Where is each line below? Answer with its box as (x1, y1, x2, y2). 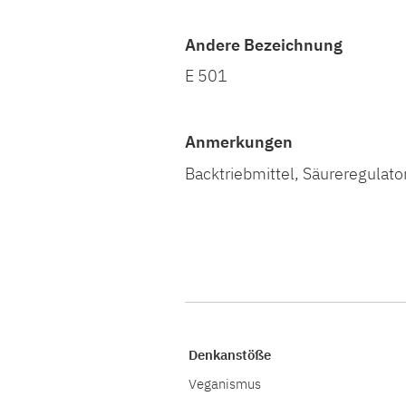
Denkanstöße (188, 344, 271, 363)
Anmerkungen (185, 130, 293, 152)
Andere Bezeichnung (185, 34, 343, 56)
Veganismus (188, 373, 261, 392)
